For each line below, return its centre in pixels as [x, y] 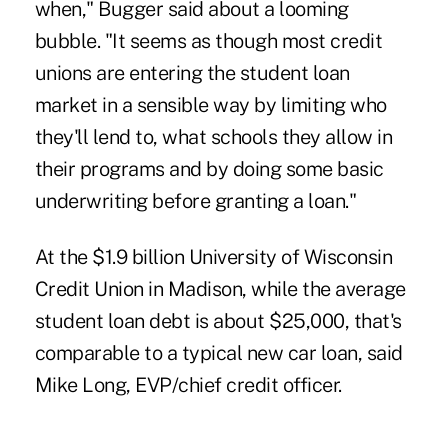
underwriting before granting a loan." [195, 200]
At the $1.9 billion [111, 256]
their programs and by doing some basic [209, 168]
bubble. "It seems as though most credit [208, 40]
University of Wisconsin [290, 256]
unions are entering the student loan [192, 72]
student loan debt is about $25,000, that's [218, 320]
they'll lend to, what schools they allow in [213, 136]
